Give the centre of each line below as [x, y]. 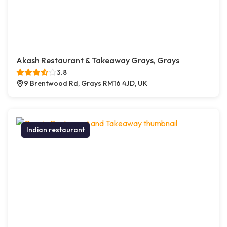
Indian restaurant [55, 130]
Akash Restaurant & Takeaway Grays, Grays [98, 60]
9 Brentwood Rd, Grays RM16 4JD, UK [86, 83]
